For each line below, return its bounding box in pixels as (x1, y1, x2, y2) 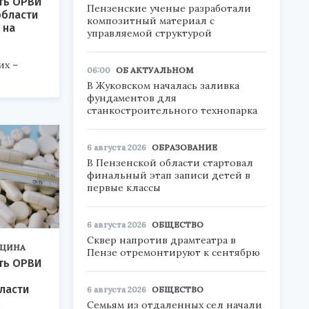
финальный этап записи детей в (87, 169, 250, 181)
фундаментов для (87, 92, 177, 104)
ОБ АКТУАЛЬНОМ (116, 65, 194, 75)
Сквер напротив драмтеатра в (87, 234, 236, 246)
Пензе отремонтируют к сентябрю (87, 246, 260, 259)
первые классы (87, 181, 161, 194)
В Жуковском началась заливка (87, 79, 239, 92)
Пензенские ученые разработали (87, 2, 251, 14)
